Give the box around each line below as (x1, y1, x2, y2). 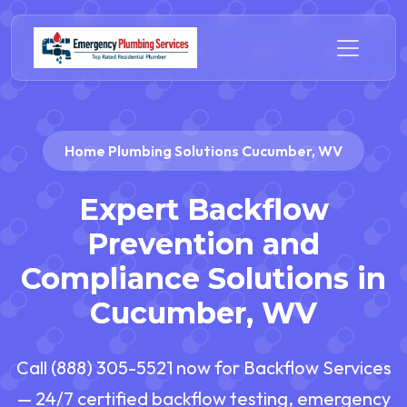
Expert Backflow (78, 192, 329, 228)
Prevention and (87, 226, 320, 263)
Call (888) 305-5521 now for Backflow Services (15, 356, 392, 380)
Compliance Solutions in (21, 261, 386, 297)
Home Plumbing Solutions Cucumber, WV (65, 141, 342, 160)
